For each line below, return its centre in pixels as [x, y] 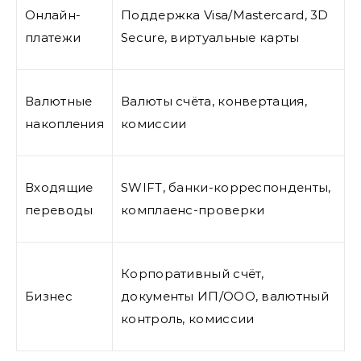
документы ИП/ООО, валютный [225, 296]
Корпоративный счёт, [193, 273]
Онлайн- [53, 15]
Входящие [59, 187]
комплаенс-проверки [193, 210]
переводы [59, 210]
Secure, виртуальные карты [210, 37]
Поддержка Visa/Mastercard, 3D [225, 15]
